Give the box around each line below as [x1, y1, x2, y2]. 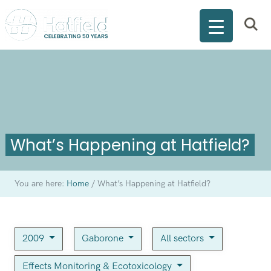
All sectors [160, 233, 207, 245]
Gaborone [81, 233, 126, 245]
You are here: [14, 179, 67, 189]
